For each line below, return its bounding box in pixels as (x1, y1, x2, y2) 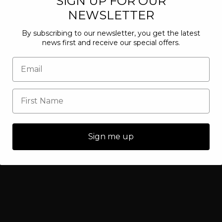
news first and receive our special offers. (42, 38, 180, 47)
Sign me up (88, 131, 134, 141)
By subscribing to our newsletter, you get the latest (22, 28, 200, 38)
